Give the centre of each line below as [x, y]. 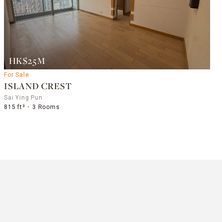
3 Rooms [46, 107]
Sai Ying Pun [23, 97]
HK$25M [27, 61]
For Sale [17, 75]
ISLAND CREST [38, 87]
